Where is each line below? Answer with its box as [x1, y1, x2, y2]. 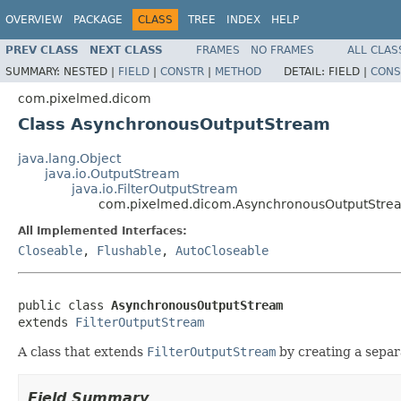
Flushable [97, 243, 161, 258]
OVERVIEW [5, 13, 63, 26]
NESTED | [64, 64, 118, 78]
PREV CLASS [5, 43, 79, 56]
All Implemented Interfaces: [18, 224, 187, 237]
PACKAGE [73, 13, 123, 26]
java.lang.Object [18, 150, 121, 166]
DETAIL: [284, 64, 328, 78]
